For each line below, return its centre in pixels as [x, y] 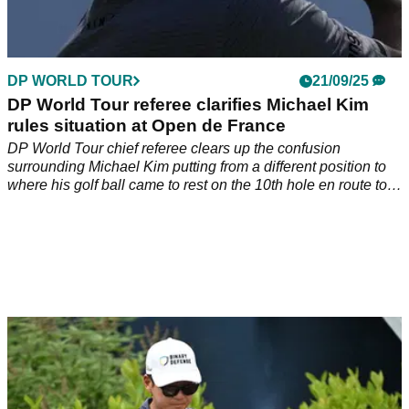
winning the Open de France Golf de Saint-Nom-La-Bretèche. [204, 203]
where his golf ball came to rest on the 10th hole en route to [197, 184]
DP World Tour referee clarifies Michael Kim [188, 104]
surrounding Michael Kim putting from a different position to [197, 166]
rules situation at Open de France [147, 125]
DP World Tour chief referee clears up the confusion [174, 148]
